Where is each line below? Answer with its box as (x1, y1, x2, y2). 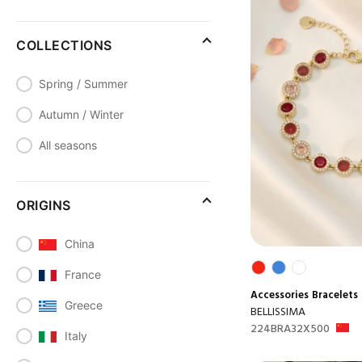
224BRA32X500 (250, 319, 330, 339)
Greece (61, 298, 103, 312)
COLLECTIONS (16, 37, 112, 53)
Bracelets (312, 286, 358, 304)
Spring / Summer (39, 77, 128, 90)
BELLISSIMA (250, 302, 305, 322)
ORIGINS (16, 197, 71, 213)
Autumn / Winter (39, 107, 124, 121)
